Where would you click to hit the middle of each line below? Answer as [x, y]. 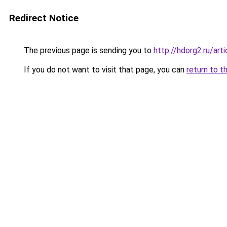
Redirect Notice [44, 18]
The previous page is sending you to [88, 50]
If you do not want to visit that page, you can [104, 70]
